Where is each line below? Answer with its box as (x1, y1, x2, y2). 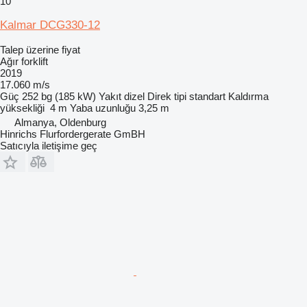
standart (189, 90, 225, 102)
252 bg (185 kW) (22, 90, 96, 102)
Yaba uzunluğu (70, 102, 136, 114)
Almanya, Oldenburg (14, 116, 106, 128)
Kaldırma (228, 90, 269, 102)
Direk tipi (147, 90, 186, 102)
